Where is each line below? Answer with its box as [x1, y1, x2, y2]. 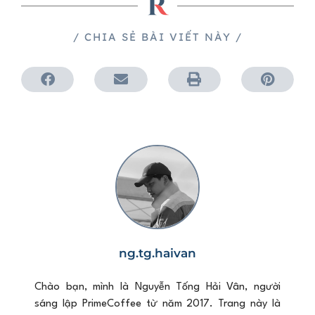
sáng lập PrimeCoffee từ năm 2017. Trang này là [34, 298, 281, 309]
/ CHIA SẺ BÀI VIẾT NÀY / [72, 30, 243, 44]
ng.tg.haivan [119, 245, 196, 260]
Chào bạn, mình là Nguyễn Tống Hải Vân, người [34, 281, 281, 292]
